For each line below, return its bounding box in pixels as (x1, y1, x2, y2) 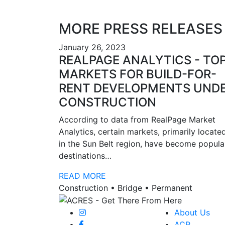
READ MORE (59, 170, 106, 181)
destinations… (59, 150, 111, 161)
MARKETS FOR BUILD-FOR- (59, 66, 216, 81)
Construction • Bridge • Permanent (59, 182, 192, 193)
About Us (174, 207, 210, 218)
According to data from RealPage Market (59, 114, 215, 125)
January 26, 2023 (59, 42, 126, 52)
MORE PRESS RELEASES (59, 20, 222, 37)
